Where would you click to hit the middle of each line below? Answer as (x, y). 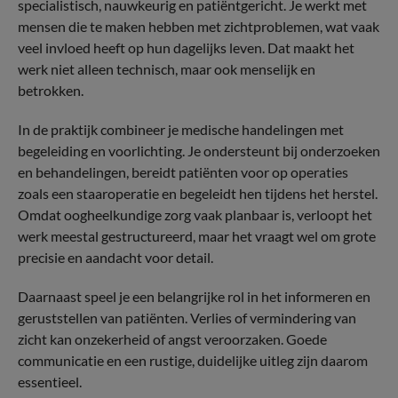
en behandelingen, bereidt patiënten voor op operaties (183, 172)
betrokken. (51, 90)
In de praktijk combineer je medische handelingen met (181, 129)
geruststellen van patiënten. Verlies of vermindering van (187, 318)
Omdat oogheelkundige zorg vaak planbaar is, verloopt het (195, 215)
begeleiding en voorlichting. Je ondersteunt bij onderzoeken (199, 151)
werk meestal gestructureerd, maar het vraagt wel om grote (197, 236)
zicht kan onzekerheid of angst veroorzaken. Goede (172, 339)
